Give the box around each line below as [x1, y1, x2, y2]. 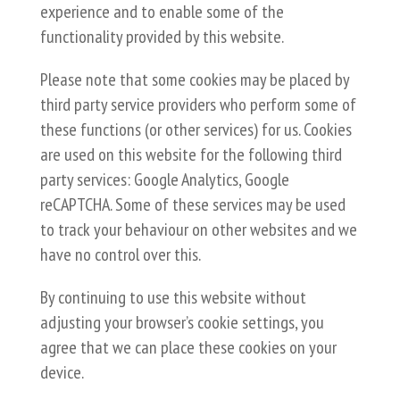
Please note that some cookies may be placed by [39, 68, 349, 91]
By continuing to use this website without [39, 286, 306, 309]
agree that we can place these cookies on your [39, 336, 337, 359]
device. [39, 361, 84, 384]
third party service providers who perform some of [39, 93, 356, 116]
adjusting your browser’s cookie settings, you [39, 311, 324, 334]
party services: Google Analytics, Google [39, 168, 289, 191]
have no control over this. [39, 243, 201, 266]
